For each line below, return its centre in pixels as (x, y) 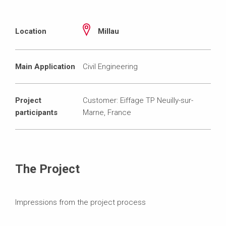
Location (31, 31)
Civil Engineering (110, 66)
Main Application (45, 66)
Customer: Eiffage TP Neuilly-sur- (138, 100)
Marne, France (107, 112)
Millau (109, 31)
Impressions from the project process (80, 202)
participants (36, 112)
